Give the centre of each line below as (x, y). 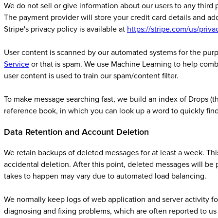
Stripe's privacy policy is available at (65, 29)
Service (17, 64)
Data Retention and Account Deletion (76, 132)
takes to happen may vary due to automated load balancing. (105, 176)
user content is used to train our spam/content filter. (91, 76)
